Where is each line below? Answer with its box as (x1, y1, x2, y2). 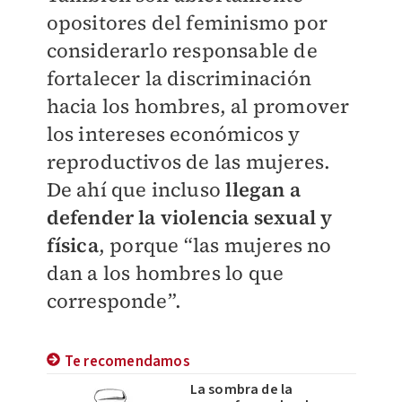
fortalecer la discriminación (46, 64, 312, 92)
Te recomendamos (64, 350, 190, 372)
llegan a (225, 175, 301, 203)
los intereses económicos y (46, 119, 301, 147)
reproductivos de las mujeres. (46, 147, 331, 175)
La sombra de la (189, 379, 293, 399)
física (46, 231, 99, 258)
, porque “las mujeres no (98, 231, 332, 258)
